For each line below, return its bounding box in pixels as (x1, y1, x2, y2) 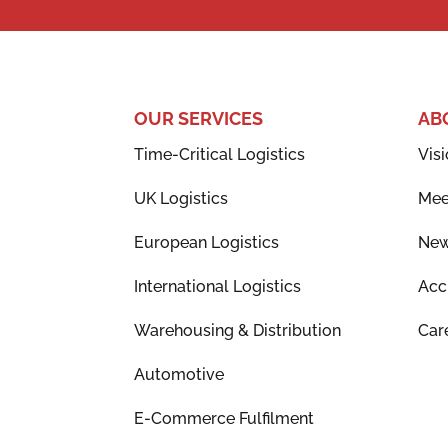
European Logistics (134, 232, 280, 252)
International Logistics (134, 276, 302, 296)
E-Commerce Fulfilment (134, 408, 315, 428)
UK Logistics (134, 188, 229, 208)
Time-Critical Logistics (134, 144, 306, 164)
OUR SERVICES (134, 107, 264, 129)
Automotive (134, 364, 225, 384)
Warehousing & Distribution (134, 320, 342, 340)
